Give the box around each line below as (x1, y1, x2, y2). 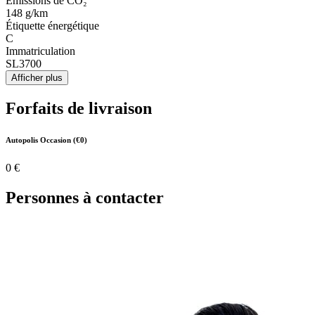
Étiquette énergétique (6, 20, 99, 32)
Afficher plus (11, 72, 63, 84)
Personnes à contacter (6, 188, 164, 207)
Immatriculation (6, 45, 75, 58)
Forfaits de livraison (6, 98, 152, 117)
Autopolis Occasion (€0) (6, 135, 87, 144)
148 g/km (6, 7, 48, 20)
